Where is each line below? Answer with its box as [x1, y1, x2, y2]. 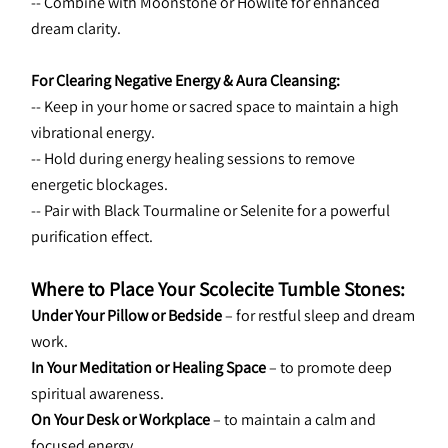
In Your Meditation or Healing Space [31, 357, 266, 378]
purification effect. [31, 226, 153, 247]
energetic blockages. [31, 174, 168, 195]
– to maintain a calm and [210, 409, 376, 430]
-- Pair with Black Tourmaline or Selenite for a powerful [31, 200, 390, 221]
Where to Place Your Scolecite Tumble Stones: [31, 276, 405, 302]
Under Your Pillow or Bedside [31, 305, 222, 326]
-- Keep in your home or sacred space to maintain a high [31, 96, 399, 117]
